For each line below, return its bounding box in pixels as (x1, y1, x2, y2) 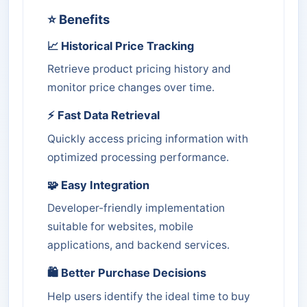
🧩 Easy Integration (47, 177, 149, 192)
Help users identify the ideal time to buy (47, 289, 250, 303)
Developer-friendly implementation (47, 201, 225, 215)
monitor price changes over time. (47, 81, 214, 95)
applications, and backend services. (47, 238, 230, 252)
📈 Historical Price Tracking (47, 38, 194, 53)
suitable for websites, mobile (47, 220, 193, 234)
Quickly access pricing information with (47, 132, 248, 145)
